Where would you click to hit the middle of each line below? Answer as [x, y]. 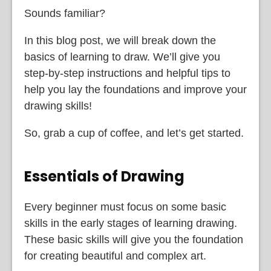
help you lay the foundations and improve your [135, 89]
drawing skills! [58, 106]
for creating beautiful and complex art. [115, 256]
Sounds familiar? [65, 13]
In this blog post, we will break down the [120, 40]
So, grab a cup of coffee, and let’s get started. [134, 133]
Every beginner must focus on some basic [125, 207]
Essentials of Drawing [104, 176]
